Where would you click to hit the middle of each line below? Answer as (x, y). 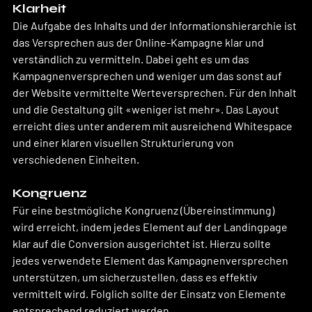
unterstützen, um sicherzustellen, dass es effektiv (136, 276)
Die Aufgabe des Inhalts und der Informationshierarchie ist (156, 25)
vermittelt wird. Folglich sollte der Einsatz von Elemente (150, 293)
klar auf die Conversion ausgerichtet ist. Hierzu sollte (143, 243)
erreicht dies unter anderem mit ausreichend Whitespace (154, 125)
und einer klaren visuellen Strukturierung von (124, 142)
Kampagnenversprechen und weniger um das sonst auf (148, 75)
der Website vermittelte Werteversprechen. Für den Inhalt (156, 92)
